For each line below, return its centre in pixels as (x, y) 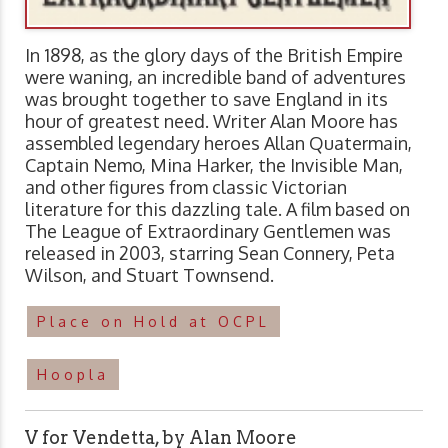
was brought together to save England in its (206, 99)
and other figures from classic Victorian (186, 187)
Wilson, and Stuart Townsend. (149, 275)
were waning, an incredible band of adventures (215, 77)
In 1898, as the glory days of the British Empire (214, 55)
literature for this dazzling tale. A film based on (217, 209)
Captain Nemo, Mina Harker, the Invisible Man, (214, 165)
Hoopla (73, 375)
